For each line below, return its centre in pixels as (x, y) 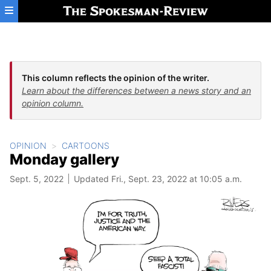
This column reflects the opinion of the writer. (116, 78)
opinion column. (53, 103)
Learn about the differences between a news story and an (136, 90)
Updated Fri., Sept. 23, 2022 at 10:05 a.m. (158, 179)
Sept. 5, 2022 (37, 179)
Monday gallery (64, 159)
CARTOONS (86, 145)
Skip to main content (53, 10)
